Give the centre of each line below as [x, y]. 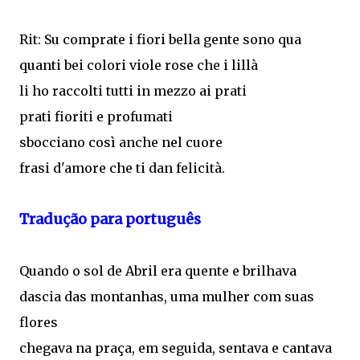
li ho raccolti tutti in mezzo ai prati [135, 91]
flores [39, 322]
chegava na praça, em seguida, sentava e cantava [176, 348]
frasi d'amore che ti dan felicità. [122, 168]
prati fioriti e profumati [98, 117]
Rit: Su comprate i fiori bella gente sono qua [162, 39]
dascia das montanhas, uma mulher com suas [167, 297]
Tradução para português [110, 219]
